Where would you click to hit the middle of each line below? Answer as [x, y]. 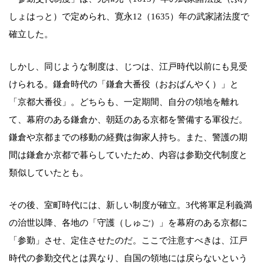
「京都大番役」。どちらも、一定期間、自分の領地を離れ [124, 102]
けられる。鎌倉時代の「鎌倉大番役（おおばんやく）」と [124, 84]
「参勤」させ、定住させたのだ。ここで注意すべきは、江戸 [128, 240]
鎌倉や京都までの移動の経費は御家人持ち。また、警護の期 [128, 137]
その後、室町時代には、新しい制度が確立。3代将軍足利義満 [131, 205]
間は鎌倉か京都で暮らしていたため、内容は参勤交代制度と [128, 155]
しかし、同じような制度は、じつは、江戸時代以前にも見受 [128, 66]
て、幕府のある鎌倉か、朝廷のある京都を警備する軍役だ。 [128, 119]
